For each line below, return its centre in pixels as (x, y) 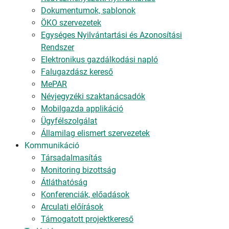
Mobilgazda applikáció (82, 109)
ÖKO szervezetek (71, 23)
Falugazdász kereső (77, 72)
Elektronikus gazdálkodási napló (99, 60)
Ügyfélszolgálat (69, 121)
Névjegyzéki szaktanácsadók (93, 96)
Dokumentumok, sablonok (88, 10)
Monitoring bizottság (78, 170)
